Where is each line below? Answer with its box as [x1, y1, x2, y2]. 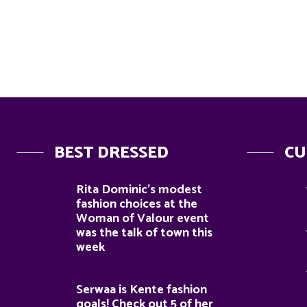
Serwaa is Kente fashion [76, 280, 207, 300]
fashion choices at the [76, 194, 197, 214]
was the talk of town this [76, 223, 212, 243]
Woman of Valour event [76, 208, 209, 229]
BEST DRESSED [54, 140, 169, 167]
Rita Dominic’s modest [76, 180, 202, 200]
